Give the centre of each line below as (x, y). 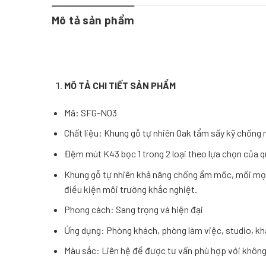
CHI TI (104, 85)
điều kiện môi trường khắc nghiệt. (130, 189)
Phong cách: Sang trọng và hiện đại (133, 210)
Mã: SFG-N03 (90, 112)
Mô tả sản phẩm (93, 20)
